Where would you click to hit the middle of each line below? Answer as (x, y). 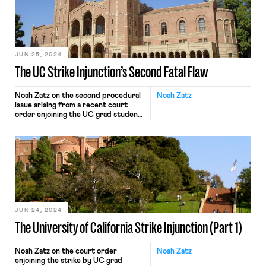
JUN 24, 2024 (38, 210)
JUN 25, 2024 (38, 55)
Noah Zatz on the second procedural (77, 96)
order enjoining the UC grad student (78, 115)
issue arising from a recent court (71, 105)
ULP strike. (34, 124)
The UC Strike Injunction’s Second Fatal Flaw (111, 72)
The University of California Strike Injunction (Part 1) (128, 228)
